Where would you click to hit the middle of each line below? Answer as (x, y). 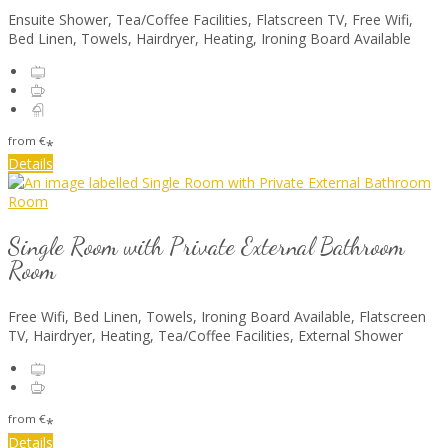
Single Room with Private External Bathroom (206, 247)
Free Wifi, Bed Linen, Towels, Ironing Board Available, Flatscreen (217, 317)
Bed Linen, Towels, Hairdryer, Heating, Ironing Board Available (209, 38)
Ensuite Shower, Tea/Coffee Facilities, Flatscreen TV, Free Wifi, (210, 19)
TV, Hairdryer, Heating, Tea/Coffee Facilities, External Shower (205, 336)
